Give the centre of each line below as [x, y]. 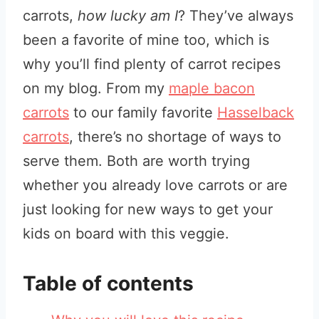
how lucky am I [126, 16]
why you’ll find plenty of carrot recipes [152, 64]
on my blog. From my [96, 88]
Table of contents [108, 283]
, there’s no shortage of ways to [175, 137]
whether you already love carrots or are [155, 185]
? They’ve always [236, 16]
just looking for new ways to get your [148, 209]
